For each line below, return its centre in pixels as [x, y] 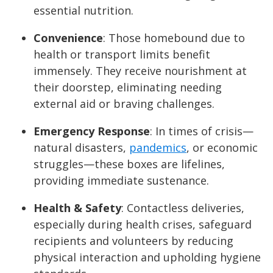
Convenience [68, 38]
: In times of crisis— [202, 131]
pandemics [158, 148]
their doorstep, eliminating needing [128, 87]
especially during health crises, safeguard [143, 225]
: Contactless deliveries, [183, 208]
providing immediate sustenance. [121, 181]
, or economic [222, 148]
